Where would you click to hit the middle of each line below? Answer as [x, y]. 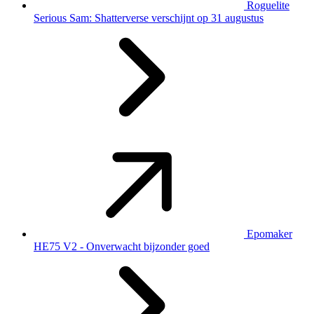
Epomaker [269, 233]
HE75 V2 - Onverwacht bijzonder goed [122, 246]
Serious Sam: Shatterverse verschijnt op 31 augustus [149, 18]
